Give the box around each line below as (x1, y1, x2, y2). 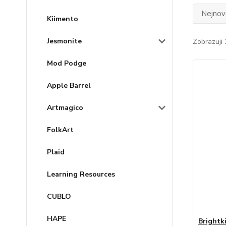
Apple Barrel (47, 81, 91, 90)
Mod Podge (47, 59, 86, 68)
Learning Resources (47, 169, 115, 179)
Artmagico (47, 103, 83, 112)
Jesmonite (47, 36, 82, 46)
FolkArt (47, 125, 74, 135)
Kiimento (47, 14, 78, 24)
